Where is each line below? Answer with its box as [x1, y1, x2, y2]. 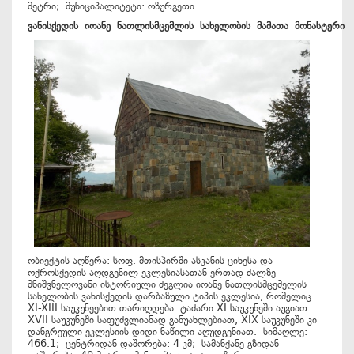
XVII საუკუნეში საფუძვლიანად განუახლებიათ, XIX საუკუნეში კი [28, 314, 317, 326]
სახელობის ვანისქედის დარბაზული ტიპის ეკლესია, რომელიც [28, 290, 311, 302]
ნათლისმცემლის [117, 20, 200, 32]
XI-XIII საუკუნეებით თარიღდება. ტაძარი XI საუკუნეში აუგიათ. [28, 302, 311, 314]
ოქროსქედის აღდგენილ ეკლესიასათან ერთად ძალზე [28, 266, 276, 278]
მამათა [257, 20, 295, 32]
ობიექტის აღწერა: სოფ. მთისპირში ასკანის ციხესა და [28, 254, 273, 266]
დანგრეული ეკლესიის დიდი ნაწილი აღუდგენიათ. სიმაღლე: [28, 326, 307, 337]
